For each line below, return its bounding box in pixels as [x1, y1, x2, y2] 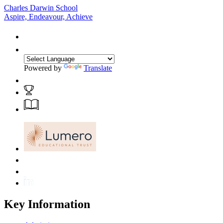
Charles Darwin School [4, 3, 78, 12]
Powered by [24, 63, 64, 72]
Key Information [4, 197, 90, 211]
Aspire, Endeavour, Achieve [4, 12, 93, 21]
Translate [84, 63, 112, 72]
